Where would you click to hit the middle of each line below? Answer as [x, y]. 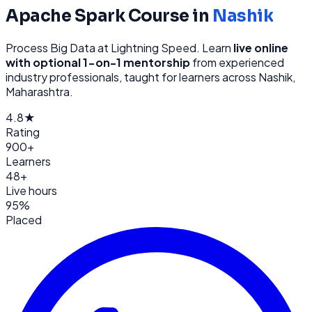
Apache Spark [65, 16]
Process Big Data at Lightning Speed [101, 47]
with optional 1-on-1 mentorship [98, 62]
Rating [23, 132]
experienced [251, 62]
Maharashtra [38, 91]
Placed [24, 219]
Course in [169, 16]
